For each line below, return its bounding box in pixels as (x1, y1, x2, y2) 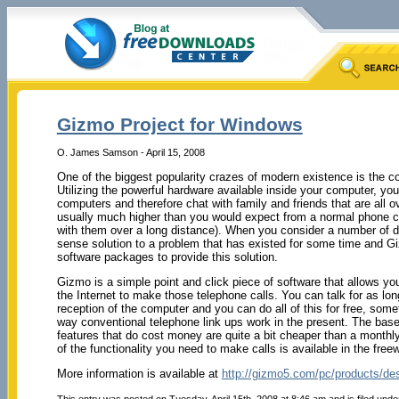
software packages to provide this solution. (56, 249, 278, 264)
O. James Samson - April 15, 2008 (56, 146, 205, 158)
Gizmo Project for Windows (56, 114, 303, 135)
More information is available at (56, 366, 222, 380)
